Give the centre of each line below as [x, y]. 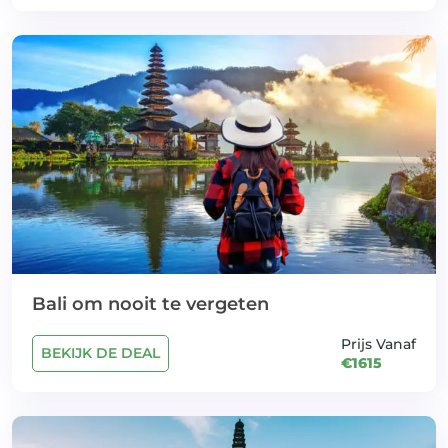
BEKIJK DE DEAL [100, 352]
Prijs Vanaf [378, 343]
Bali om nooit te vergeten [150, 303]
